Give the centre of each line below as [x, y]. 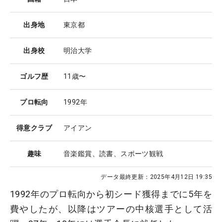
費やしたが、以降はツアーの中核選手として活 [111, 209]
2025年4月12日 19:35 [181, 177]
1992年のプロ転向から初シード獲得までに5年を [111, 194]
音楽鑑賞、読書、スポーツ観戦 [113, 154]
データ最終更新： [125, 177]
